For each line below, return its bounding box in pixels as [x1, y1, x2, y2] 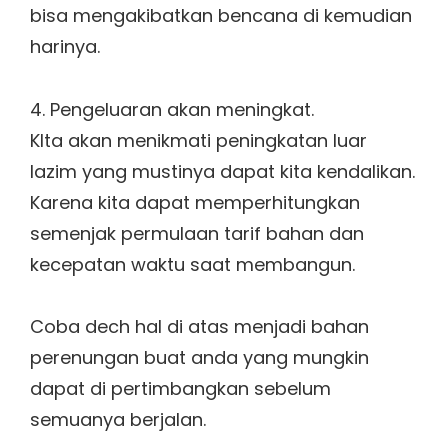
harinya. [30, 34, 100, 60]
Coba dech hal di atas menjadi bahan [30, 314, 369, 340]
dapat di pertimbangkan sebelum [30, 376, 331, 402]
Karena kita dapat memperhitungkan [30, 189, 360, 215]
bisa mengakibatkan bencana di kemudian [30, 3, 412, 29]
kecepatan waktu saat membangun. [30, 251, 355, 277]
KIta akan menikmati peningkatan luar [30, 127, 367, 153]
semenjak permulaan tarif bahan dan [30, 220, 364, 246]
